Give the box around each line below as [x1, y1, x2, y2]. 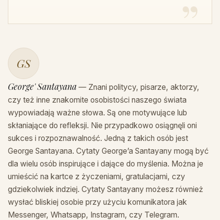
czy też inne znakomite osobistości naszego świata [8, 95, 187, 105]
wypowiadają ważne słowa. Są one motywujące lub [8, 108, 187, 118]
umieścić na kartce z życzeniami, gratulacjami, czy [8, 172, 185, 182]
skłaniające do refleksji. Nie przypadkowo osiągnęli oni [8, 121, 197, 131]
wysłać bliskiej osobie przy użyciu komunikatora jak [8, 197, 187, 207]
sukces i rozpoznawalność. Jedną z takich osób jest [8, 134, 188, 143]
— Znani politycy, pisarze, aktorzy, [77, 82, 199, 92]
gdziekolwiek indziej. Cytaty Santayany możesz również [8, 185, 203, 194]
